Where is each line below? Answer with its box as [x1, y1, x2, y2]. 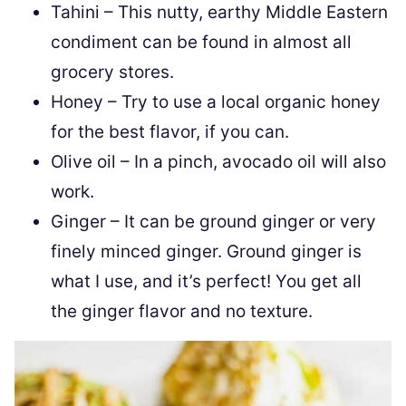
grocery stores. [51, 62, 174, 82]
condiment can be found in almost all [51, 32, 352, 53]
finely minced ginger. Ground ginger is [51, 241, 362, 262]
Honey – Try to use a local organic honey [51, 92, 381, 112]
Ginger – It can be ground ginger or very [51, 211, 376, 232]
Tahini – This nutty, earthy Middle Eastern [51, 2, 388, 23]
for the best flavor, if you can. [51, 121, 289, 142]
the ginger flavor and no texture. [51, 301, 313, 322]
